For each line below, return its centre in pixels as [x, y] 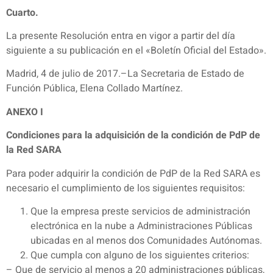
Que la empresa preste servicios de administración [140, 211]
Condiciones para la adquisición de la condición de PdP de [133, 136]
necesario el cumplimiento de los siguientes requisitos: [126, 188]
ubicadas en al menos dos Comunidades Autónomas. [146, 240]
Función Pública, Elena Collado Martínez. [94, 89]
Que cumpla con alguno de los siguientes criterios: [140, 255]
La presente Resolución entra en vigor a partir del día [121, 36]
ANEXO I [25, 112]
